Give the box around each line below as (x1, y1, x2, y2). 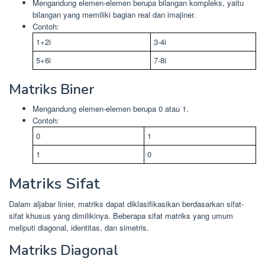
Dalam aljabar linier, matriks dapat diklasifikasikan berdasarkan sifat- (9, 198, 244, 209)
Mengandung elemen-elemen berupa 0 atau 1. (33, 102, 189, 114)
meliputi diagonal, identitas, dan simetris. (9, 221, 149, 233)
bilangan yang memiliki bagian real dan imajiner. (33, 8, 196, 20)
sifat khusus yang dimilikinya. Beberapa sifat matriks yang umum (9, 209, 233, 221)
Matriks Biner (9, 79, 94, 99)
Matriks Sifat (9, 173, 100, 194)
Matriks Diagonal (9, 240, 118, 260)
